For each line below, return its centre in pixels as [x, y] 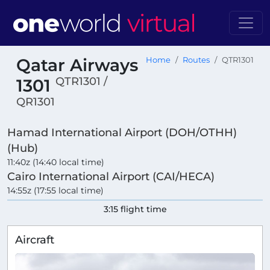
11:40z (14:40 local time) [56, 162]
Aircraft [35, 240]
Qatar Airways [77, 65]
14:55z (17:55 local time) [55, 191]
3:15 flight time [135, 209]
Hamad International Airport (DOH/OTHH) [122, 133]
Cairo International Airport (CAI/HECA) [111, 177]
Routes [196, 60]
